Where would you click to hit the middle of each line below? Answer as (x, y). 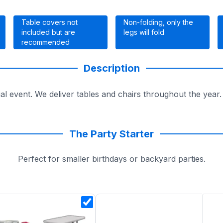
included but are (48, 32)
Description (111, 68)
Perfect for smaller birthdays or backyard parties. (111, 159)
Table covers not (49, 22)
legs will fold (144, 32)
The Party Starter (111, 134)
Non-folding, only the (158, 22)
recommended (45, 42)
